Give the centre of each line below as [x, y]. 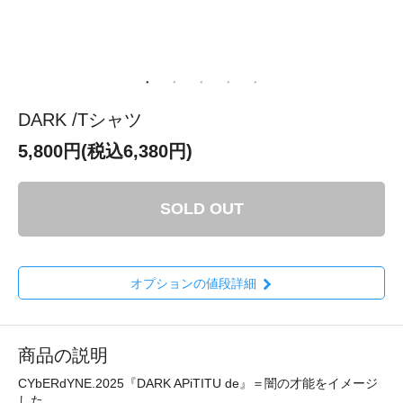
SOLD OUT [201, 208]
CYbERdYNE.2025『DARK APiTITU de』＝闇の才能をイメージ [198, 383]
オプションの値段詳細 [193, 283]
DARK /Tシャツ [80, 119]
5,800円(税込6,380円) [105, 151]
